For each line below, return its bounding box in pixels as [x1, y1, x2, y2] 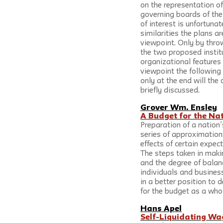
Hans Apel [140, 206, 182, 213]
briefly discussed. [140, 88, 200, 94]
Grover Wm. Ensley [140, 105, 217, 111]
